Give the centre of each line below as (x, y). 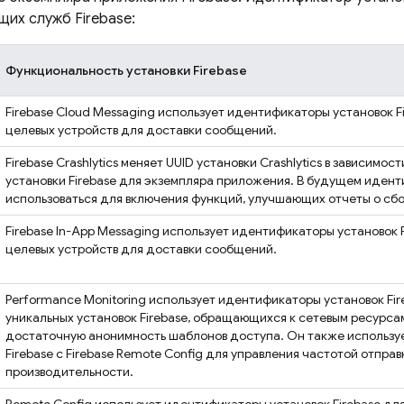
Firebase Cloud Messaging (80, 112)
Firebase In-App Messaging (83, 231)
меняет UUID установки (189, 162)
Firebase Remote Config (134, 353)
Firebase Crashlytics (62, 162)
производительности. (69, 372)
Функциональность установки (99, 70)
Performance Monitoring (76, 299)
